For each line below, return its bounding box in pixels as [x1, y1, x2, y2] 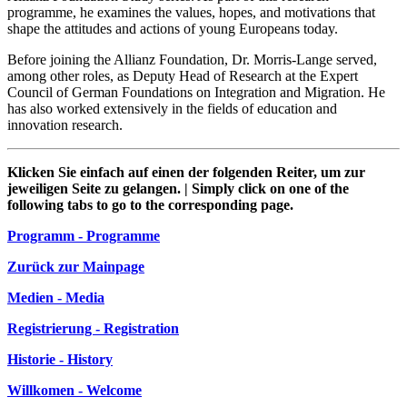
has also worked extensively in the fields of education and [7, 100, 337, 116]
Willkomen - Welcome [7, 382, 142, 398]
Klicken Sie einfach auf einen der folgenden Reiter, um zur [7, 164, 365, 180]
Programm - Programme [7, 227, 160, 243]
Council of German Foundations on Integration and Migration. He [7, 84, 385, 100]
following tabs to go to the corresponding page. [7, 196, 293, 213]
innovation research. [7, 116, 123, 133]
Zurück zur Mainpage [7, 258, 144, 274]
